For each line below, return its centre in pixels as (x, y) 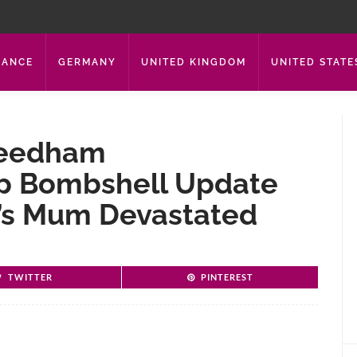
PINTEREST (227, 277)
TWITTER (30, 277)
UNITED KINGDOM (194, 62)
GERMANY (87, 62)
